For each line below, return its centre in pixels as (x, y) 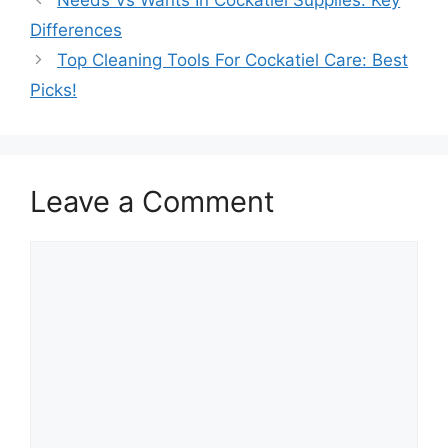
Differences (76, 29)
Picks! (53, 89)
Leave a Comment (152, 201)
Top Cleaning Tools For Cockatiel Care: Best (233, 59)
